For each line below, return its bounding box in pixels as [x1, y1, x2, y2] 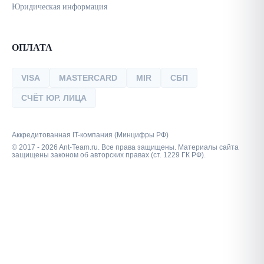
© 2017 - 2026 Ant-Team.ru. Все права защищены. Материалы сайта [12, 143, 239, 151]
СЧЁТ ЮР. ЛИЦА [21, 93, 87, 103]
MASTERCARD [59, 73, 117, 82]
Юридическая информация [12, 2, 107, 11]
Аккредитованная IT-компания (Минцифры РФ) [12, 131, 169, 139]
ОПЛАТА [12, 42, 52, 52]
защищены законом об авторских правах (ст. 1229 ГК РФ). [12, 151, 206, 159]
